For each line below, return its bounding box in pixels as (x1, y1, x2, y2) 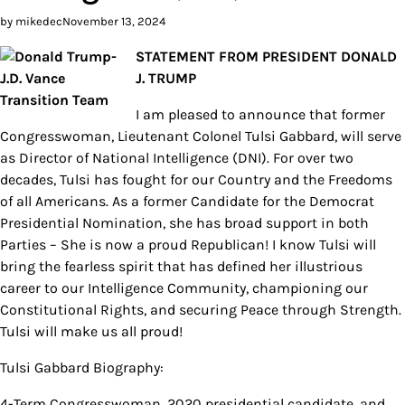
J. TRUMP (136, 69, 196, 87)
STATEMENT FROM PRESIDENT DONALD (136, 47, 397, 65)
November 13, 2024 (62, 14, 165, 28)
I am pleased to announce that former (136, 105, 385, 123)
